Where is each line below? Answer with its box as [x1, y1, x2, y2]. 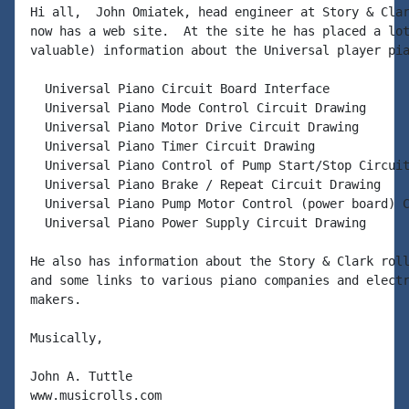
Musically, [30, 330, 103, 345]
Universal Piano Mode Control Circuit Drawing [30, 100, 366, 115]
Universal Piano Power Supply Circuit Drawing [30, 215, 366, 230]
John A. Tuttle [30, 369, 132, 383]
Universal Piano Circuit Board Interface [30, 81, 330, 96]
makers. [30, 292, 81, 307]
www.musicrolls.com [30, 388, 162, 403]
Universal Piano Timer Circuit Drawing [30, 139, 315, 153]
